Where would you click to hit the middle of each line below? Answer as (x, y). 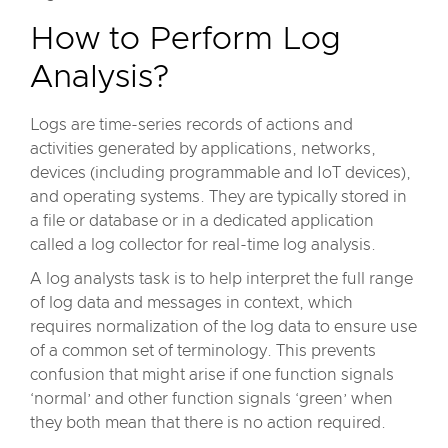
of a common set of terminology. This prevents (203, 351)
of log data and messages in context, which (191, 303)
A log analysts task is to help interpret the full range (221, 279)
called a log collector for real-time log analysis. (203, 245)
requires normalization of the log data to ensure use (223, 327)
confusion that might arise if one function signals (212, 375)
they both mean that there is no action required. (208, 423)
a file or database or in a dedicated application (202, 221)
